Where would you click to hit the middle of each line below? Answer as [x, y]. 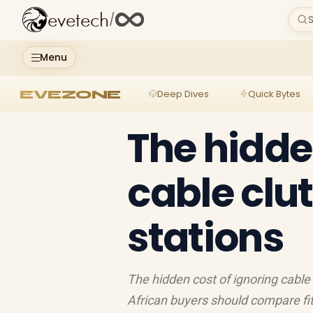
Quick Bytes [274, 94]
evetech [78, 21]
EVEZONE [70, 94]
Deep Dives [183, 94]
